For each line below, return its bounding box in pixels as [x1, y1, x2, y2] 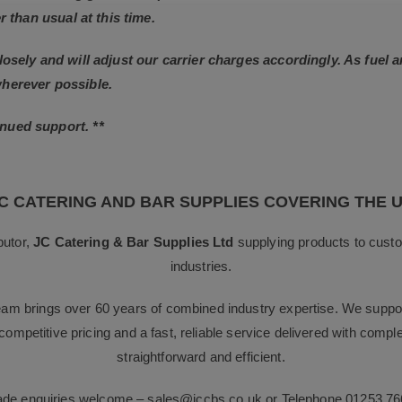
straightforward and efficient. [117, 348, 285, 364]
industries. [170, 258, 232, 274]
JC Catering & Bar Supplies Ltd [33, 233, 234, 249]
